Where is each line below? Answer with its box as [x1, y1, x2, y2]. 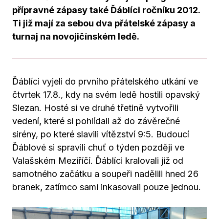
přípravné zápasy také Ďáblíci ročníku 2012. [12, 5, 200, 15]
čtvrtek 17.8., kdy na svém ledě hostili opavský [12, 89, 200, 100]
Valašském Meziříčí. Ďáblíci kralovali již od [12, 155, 183, 166]
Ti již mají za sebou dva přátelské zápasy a [12, 18, 196, 28]
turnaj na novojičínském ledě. [12, 31, 139, 42]
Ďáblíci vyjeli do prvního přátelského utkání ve [12, 76, 198, 87]
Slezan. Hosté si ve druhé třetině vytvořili [12, 103, 178, 113]
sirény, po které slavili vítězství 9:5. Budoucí [12, 129, 189, 139]
